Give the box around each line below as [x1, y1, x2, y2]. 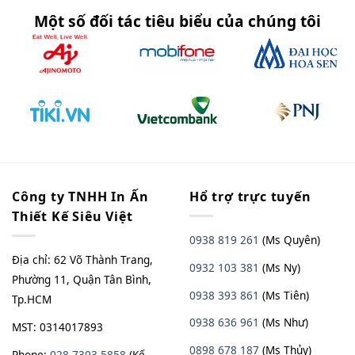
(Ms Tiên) [259, 287, 309, 303]
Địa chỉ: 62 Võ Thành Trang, [12, 252, 153, 268]
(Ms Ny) [259, 260, 300, 276]
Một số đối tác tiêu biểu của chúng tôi [34, 10, 321, 32]
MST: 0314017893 [12, 319, 103, 335]
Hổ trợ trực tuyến [189, 187, 311, 205]
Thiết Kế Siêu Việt [12, 207, 133, 225]
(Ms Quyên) [259, 232, 320, 248]
